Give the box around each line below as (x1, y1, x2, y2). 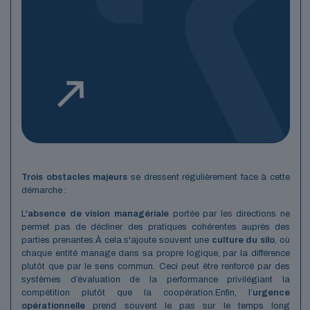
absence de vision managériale (28, 208, 169, 219)
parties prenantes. (21, 235, 95, 245)
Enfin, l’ (215, 287, 253, 298)
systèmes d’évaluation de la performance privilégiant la (21, 274, 290, 284)
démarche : (21, 185, 69, 195)
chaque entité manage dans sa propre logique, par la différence (21, 248, 290, 258)
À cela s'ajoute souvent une (95, 235, 212, 245)
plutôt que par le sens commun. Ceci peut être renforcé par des (21, 261, 290, 271)
